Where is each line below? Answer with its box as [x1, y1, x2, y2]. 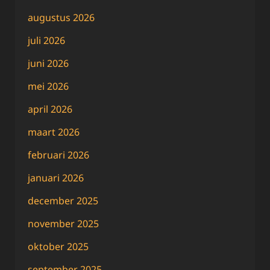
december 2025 [28, 193, 98, 207]
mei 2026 [28, 79, 69, 93]
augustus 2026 [28, 10, 95, 24]
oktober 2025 [28, 239, 89, 253]
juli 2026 [28, 33, 65, 47]
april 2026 [28, 102, 72, 116]
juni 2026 [28, 56, 69, 70]
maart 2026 [28, 125, 80, 139]
